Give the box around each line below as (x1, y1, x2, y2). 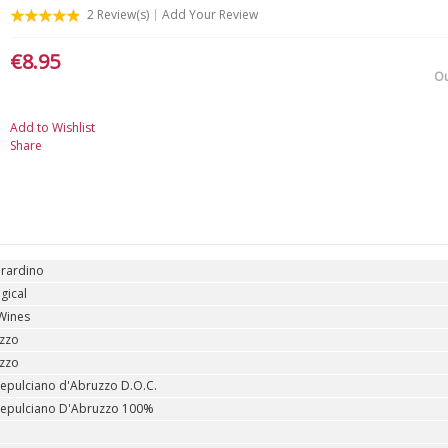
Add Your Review (161, 5, 258, 23)
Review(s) (93, 5, 149, 23)
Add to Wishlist (9, 118, 95, 136)
